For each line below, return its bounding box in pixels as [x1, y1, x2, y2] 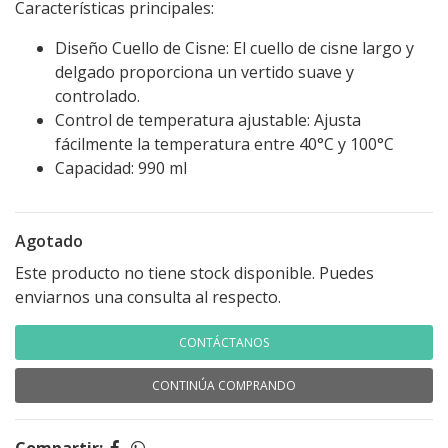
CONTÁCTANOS [179, 334, 269, 351]
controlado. [55, 85, 140, 107]
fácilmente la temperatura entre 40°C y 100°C [55, 133, 394, 155]
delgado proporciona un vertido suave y [55, 61, 354, 83]
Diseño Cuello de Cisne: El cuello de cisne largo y [55, 37, 414, 59]
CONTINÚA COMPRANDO [152, 377, 296, 394]
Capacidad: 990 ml [55, 157, 187, 179]
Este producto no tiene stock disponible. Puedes [15, 262, 374, 284]
